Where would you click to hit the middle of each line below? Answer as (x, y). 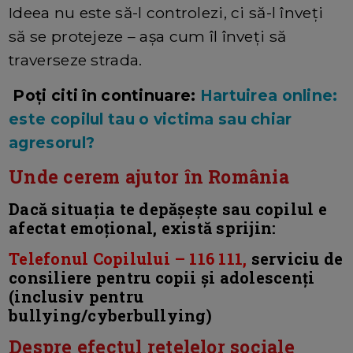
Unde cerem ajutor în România (149, 177)
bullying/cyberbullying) (111, 316)
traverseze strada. (76, 60)
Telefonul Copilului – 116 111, (128, 259)
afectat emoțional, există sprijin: (143, 228)
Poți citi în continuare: (104, 96)
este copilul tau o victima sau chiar (150, 119)
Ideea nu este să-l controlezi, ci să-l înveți (166, 13)
